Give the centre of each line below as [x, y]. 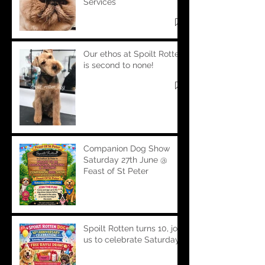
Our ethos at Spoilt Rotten [134, 54]
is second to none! [119, 65]
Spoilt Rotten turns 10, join [134, 228]
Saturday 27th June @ [125, 159]
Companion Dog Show [127, 148]
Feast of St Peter [116, 171]
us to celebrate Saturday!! [134, 239]
